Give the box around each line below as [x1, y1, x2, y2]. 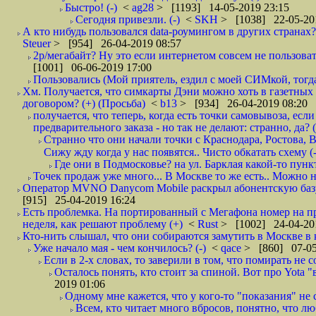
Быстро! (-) [65, 1, 117, 13]
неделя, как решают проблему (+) [23, 218, 183, 230]
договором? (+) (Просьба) [23, 97, 145, 109]
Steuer [23, 37, 54, 49]
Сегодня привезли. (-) [75, 13, 180, 25]
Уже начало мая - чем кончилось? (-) [33, 242, 206, 254]
